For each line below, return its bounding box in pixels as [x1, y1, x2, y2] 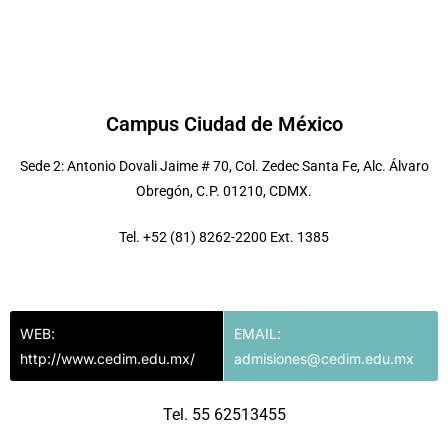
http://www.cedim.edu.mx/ [20, 349, 195, 367]
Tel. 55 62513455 [162, 404, 286, 424]
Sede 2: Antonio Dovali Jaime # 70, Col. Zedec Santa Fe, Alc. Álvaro [19, 157, 429, 174]
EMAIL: [234, 324, 281, 342]
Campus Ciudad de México [105, 111, 343, 136]
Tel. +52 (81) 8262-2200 [119, 228, 270, 245]
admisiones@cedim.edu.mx [234, 349, 414, 367]
